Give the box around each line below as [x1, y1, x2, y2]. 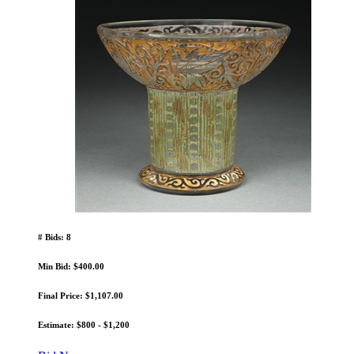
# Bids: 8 [38, 232, 71, 243]
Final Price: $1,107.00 [38, 291, 123, 301]
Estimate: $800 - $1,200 [38, 320, 130, 330]
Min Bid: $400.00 [38, 262, 104, 272]
